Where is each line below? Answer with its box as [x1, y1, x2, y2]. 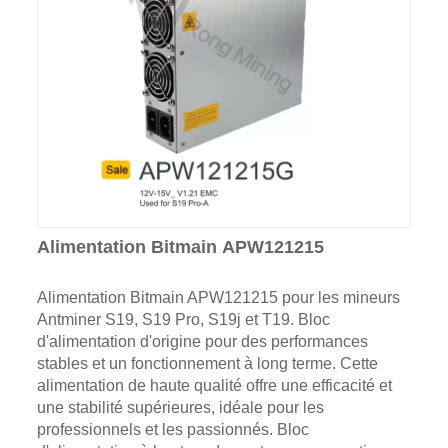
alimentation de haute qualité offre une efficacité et [36, 376, 392, 394]
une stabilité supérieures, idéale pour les [36, 398, 324, 416]
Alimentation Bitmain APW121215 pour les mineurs [36, 288, 400, 306]
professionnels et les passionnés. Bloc [36, 420, 309, 438]
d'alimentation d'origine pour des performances [36, 332, 368, 350]
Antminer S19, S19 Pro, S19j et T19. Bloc [36, 310, 330, 328]
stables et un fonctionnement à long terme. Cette [36, 354, 378, 372]
